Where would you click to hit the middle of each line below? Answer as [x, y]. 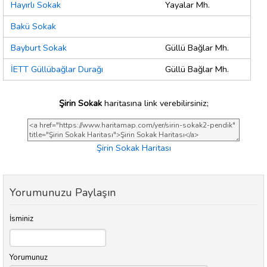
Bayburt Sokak [39, 48]
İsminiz [21, 219]
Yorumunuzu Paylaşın [63, 193]
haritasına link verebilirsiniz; [155, 103]
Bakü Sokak [33, 27]
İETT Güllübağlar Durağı [57, 69]
